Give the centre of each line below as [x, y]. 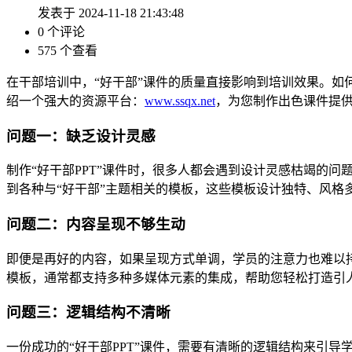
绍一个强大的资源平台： [75, 101]
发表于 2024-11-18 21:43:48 [111, 13]
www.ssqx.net [180, 101]
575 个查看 [68, 50]
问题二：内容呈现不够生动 [96, 225]
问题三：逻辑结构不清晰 [88, 313]
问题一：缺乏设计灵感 [81, 136]
